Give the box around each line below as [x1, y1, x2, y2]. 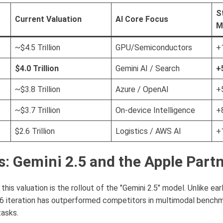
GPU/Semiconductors [115, 42, 192, 52]
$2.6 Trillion [15, 126, 55, 136]
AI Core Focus [115, 14, 168, 24]
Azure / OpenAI [115, 84, 169, 94]
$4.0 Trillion [15, 63, 59, 73]
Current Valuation [15, 14, 82, 24]
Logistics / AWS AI [115, 126, 181, 136]
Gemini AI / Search [115, 63, 180, 73]
